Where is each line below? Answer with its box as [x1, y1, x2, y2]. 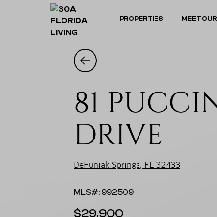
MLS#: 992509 [74, 188, 134, 197]
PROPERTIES [120, 15, 163, 22]
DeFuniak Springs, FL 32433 [74, 160, 180, 170]
